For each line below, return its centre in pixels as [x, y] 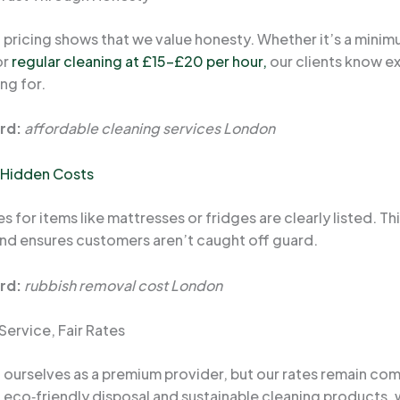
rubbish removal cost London [123, 285]
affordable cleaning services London [150, 129]
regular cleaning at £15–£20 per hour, [139, 61]
